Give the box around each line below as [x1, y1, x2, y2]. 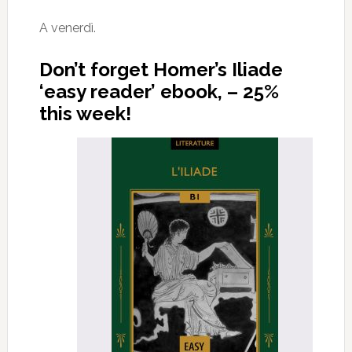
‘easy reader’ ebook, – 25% [38, 80, 279, 103]
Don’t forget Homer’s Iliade [38, 58, 283, 81]
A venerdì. [38, 20, 96, 35]
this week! [38, 102, 131, 125]
